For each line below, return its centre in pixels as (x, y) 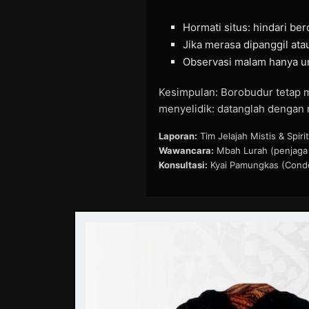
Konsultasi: (183, 165)
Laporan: (178, 136)
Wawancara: (186, 150)
